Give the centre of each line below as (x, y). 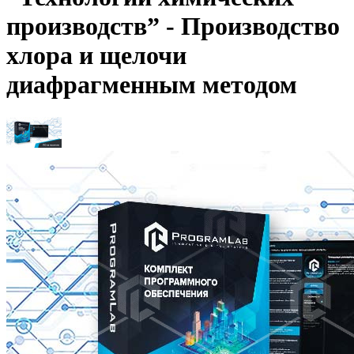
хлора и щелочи (96, 56)
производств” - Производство (173, 26)
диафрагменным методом (152, 85)
